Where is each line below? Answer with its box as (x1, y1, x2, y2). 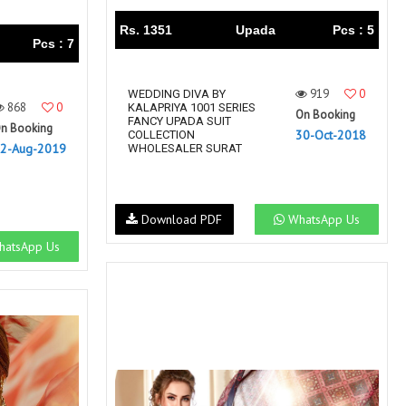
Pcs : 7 (33, 36, 74, 51)
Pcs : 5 (333, 23, 374, 37)
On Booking (295, 107, 355, 122)
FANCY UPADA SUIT (128, 114, 231, 128)
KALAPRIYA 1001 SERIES (128, 101, 256, 114)
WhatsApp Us (285, 211, 361, 228)
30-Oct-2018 (295, 127, 366, 143)
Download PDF (138, 211, 223, 228)
